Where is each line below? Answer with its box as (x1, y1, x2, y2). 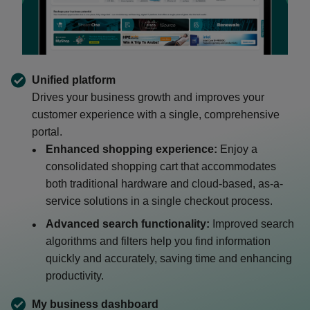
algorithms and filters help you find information (46, 235, 271, 247)
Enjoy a (217, 143, 257, 155)
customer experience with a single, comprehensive (32, 109, 280, 120)
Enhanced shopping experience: (46, 143, 217, 155)
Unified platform (32, 74, 116, 86)
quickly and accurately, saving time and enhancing (46, 253, 292, 264)
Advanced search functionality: (46, 218, 210, 230)
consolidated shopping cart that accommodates (46, 161, 276, 172)
